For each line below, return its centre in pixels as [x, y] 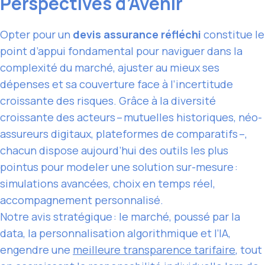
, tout [249, 250]
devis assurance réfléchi [137, 35]
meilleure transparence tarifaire [154, 250]
